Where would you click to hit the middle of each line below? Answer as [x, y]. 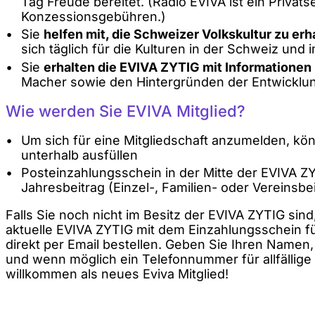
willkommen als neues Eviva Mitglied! [117, 274]
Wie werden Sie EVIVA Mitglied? [126, 111]
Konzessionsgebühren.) [93, 16]
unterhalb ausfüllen [79, 155]
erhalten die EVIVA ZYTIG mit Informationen [177, 67]
